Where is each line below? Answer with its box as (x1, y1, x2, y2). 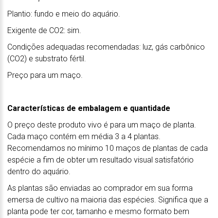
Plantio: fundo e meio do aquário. (7, 9, 120, 18)
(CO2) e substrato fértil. (7, 54, 86, 63)
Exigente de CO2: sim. (7, 25, 81, 35)
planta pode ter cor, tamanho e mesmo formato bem (7, 206, 189, 216)
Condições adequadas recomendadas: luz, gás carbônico (7, 42, 205, 52)
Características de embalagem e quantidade (7, 103, 170, 113)
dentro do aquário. (7, 166, 71, 176)
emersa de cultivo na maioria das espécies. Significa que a (7, 195, 208, 204)
